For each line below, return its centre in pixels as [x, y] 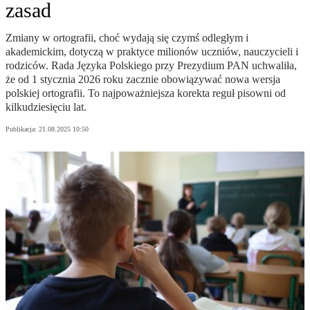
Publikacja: [22, 129]
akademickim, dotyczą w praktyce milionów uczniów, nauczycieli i [152, 52]
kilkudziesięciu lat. [46, 107]
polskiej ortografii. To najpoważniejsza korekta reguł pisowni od [146, 93]
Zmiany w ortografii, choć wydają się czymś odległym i [127, 38]
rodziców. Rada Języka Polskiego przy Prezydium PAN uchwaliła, [151, 66]
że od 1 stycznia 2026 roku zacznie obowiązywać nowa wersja [143, 80]
